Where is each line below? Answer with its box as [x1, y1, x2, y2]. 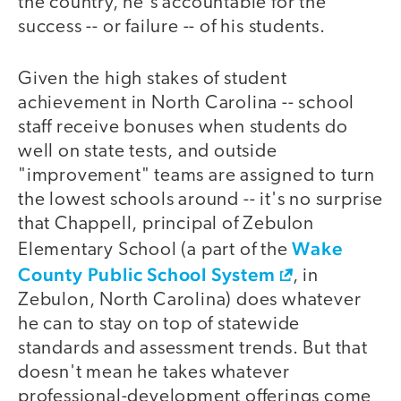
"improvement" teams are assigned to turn [18, 166, 375, 186]
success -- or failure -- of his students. [18, 17, 326, 37]
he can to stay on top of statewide [18, 315, 301, 335]
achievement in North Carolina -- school [18, 94, 355, 114]
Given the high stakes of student [18, 70, 287, 90]
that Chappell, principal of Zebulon [18, 215, 314, 235]
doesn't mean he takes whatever [18, 363, 290, 383]
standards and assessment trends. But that [18, 339, 368, 359]
